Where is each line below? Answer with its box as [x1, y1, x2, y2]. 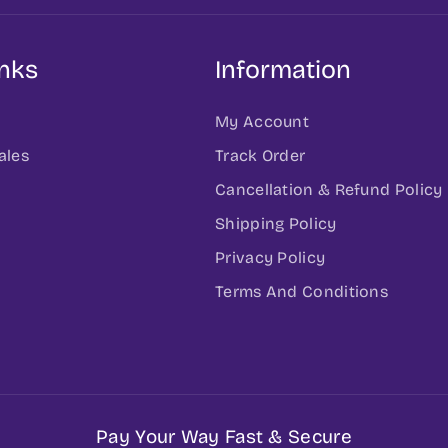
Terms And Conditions [215, 281, 388, 301]
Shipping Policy [215, 213, 337, 233]
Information [215, 54, 351, 85]
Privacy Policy [215, 247, 326, 267]
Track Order [215, 145, 306, 165]
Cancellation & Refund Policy [215, 179, 443, 199]
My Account [215, 111, 309, 131]
